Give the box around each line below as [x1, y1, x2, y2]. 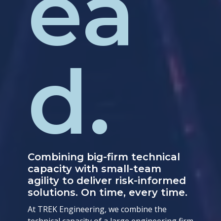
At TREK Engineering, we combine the [28, 204, 167, 215]
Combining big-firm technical [28, 151, 180, 163]
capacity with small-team [28, 163, 161, 175]
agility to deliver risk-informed [28, 175, 186, 187]
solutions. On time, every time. [28, 186, 187, 199]
